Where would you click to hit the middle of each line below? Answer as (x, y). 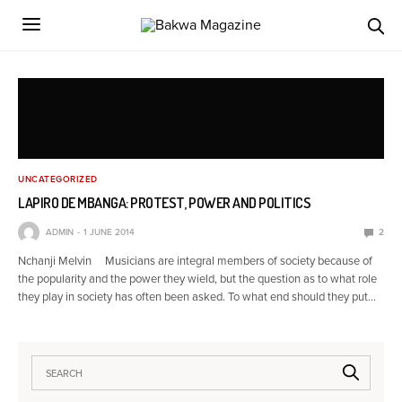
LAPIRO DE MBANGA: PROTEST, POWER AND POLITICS (165, 203)
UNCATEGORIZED (58, 179)
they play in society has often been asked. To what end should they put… (197, 297)
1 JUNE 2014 (109, 232)
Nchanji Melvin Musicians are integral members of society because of (196, 261)
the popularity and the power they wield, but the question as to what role (198, 279)
